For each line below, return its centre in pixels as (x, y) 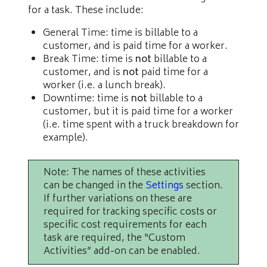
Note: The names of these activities (125, 173)
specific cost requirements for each (125, 225)
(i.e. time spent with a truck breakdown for (141, 125)
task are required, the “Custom (114, 238)
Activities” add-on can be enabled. (122, 252)
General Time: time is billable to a (120, 33)
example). (66, 138)
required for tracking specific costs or (130, 212)
